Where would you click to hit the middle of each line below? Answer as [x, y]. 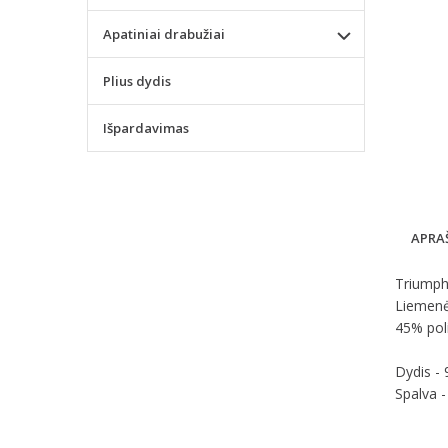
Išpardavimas [146, 128]
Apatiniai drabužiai [164, 34]
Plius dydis [137, 81]
